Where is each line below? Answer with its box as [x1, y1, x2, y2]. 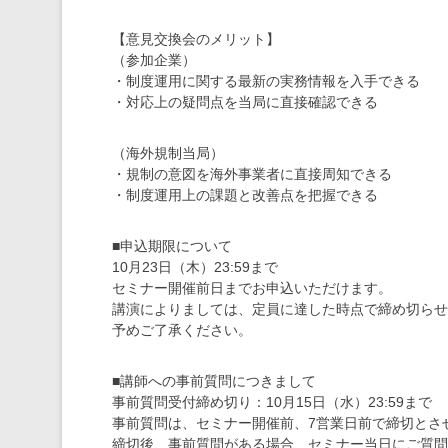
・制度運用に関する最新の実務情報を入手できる [112, 73, 420, 89]
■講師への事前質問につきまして [112, 373, 316, 389]
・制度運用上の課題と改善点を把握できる [112, 187, 378, 203]
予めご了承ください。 [112, 322, 252, 338]
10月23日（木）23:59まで [112, 259, 278, 275]
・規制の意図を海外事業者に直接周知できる [112, 166, 392, 182]
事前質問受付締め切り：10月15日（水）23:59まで [112, 394, 446, 410]
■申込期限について [112, 238, 232, 254]
